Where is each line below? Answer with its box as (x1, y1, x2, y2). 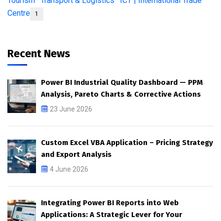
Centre (7, 8, 30, 18)
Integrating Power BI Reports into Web (41, 198, 179, 207)
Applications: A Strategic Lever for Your (41, 210, 182, 219)
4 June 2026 (50, 165, 88, 173)
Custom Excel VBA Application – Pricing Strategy (41, 138, 213, 147)
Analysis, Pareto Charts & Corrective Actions (41, 89, 201, 99)
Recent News (7, 46, 70, 60)
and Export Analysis (41, 149, 111, 159)
